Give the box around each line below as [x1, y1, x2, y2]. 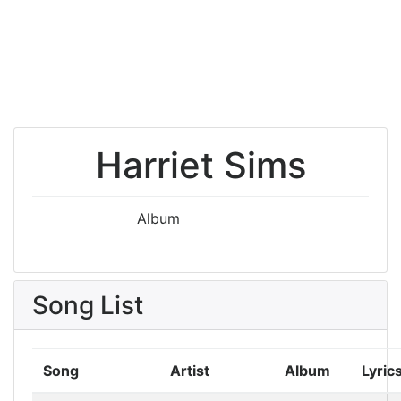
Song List [32, 290, 143, 320]
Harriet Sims [95, 143, 306, 187]
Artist [170, 362, 209, 380]
